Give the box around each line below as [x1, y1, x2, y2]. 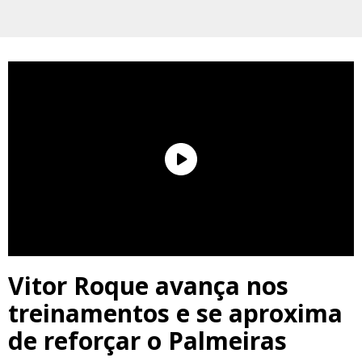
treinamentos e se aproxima [8, 297, 343, 330]
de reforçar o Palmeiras [8, 324, 287, 358]
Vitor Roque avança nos [8, 269, 288, 303]
